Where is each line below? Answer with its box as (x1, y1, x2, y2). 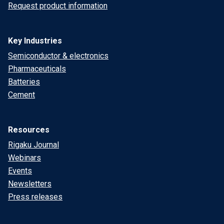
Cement (8, 90, 35, 99)
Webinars (8, 153, 41, 162)
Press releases (8, 192, 62, 201)
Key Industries (8, 36, 62, 45)
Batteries (8, 77, 40, 86)
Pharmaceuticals (8, 64, 66, 73)
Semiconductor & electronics (8, 51, 108, 60)
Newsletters (8, 179, 51, 188)
